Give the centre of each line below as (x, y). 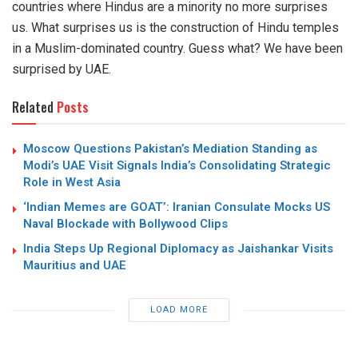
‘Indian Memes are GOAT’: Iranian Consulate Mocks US (177, 207)
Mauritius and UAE (75, 266)
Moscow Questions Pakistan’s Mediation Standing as (170, 149)
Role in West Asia (72, 183)
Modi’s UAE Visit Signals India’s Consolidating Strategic (177, 166)
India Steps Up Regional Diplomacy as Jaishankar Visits (178, 249)
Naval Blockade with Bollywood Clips (125, 224)
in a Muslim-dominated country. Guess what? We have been (177, 49)
